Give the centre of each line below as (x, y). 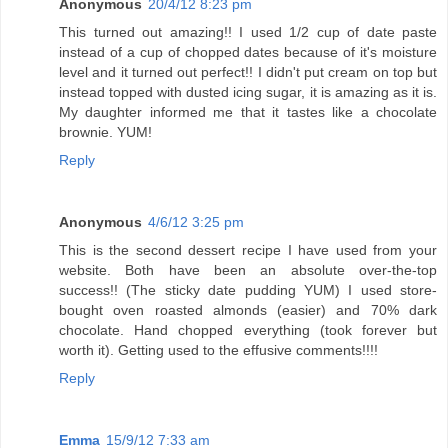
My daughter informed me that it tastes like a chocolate (248, 112)
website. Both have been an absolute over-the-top (248, 270)
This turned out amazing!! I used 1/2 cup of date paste (248, 32)
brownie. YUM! (105, 132)
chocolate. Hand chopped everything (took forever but (248, 330)
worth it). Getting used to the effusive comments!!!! (218, 350)
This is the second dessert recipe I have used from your (248, 250)
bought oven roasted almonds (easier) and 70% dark (248, 310)
